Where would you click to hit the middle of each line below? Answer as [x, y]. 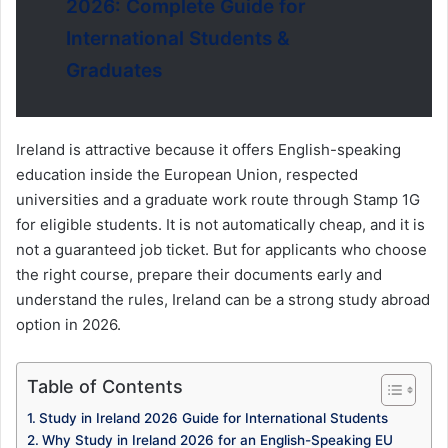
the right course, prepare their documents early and [199, 274]
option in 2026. [68, 324]
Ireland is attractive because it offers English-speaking [208, 149]
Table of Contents [105, 386]
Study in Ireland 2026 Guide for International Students [213, 417]
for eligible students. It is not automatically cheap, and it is [220, 224]
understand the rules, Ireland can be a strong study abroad [223, 299]
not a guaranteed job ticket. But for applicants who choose [221, 249]
